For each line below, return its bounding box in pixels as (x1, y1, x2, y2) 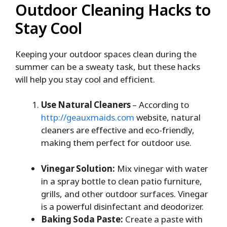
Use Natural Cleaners (41, 99, 132, 111)
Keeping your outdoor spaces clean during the (15, 48, 197, 60)
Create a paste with (123, 213, 203, 225)
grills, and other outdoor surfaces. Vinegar (41, 187, 208, 200)
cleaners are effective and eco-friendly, (41, 124, 195, 136)
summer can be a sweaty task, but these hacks (15, 60, 200, 72)
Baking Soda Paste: (41, 213, 123, 225)
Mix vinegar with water (115, 162, 208, 174)
